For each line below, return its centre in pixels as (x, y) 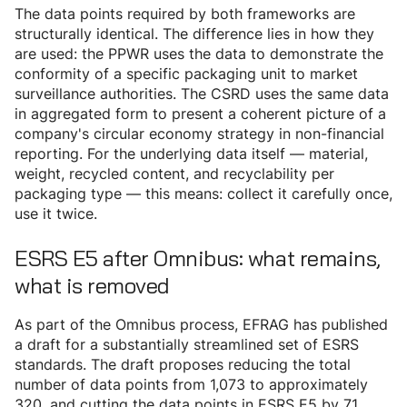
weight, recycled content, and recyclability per (174, 174)
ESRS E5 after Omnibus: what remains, (198, 259)
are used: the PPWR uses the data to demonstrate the (199, 54)
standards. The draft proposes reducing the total (183, 365)
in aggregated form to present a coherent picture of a (200, 114)
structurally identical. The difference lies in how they (194, 34)
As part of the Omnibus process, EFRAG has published (201, 325)
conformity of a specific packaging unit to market (186, 74)
